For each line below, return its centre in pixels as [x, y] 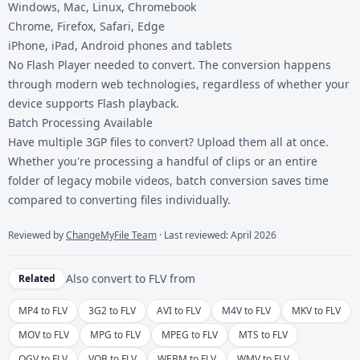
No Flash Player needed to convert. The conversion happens [170, 64]
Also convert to [107, 278]
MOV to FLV [44, 334]
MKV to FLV [316, 310]
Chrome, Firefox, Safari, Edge [86, 26]
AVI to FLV [179, 310]
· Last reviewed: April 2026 [217, 235]
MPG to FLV [115, 334]
